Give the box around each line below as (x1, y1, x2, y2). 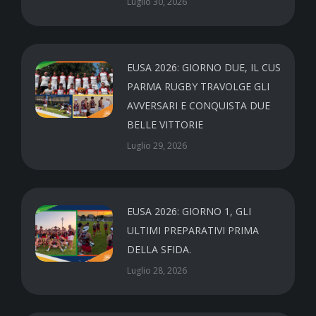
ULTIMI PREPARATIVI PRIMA (127, 223, 259, 237)
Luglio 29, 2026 (127, 139, 187, 152)
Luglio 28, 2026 (127, 264, 187, 276)
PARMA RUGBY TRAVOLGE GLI (127, 79, 269, 93)
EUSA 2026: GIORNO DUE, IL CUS (127, 60, 281, 74)
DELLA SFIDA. (127, 242, 191, 256)
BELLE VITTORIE (127, 117, 203, 131)
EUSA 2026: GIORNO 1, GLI (127, 204, 251, 218)
